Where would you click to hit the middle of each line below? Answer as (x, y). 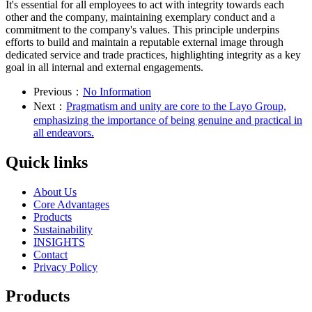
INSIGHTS (59, 242)
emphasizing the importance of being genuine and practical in (168, 120)
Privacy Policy (65, 267)
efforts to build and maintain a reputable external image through (145, 42)
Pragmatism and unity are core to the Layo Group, (176, 106)
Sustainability (63, 229)
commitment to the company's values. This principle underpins (142, 29)
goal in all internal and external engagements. (104, 67)
